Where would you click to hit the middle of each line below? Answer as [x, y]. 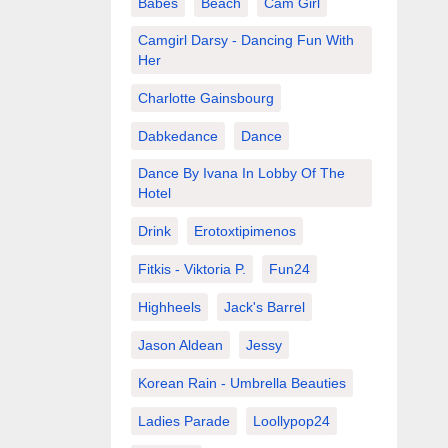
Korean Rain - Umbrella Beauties [241, 383]
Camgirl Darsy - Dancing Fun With [245, 40]
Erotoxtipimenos [244, 231]
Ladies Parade [183, 421]
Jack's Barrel [264, 307]
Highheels [169, 307]
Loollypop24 [291, 421]
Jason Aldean [180, 345]
